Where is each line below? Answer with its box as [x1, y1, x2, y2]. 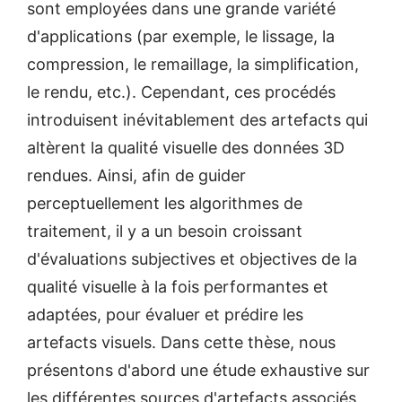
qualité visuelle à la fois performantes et [27, 276, 328, 296]
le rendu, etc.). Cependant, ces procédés [27, 82, 336, 101]
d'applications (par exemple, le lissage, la [27, 26, 335, 46]
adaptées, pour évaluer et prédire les [27, 304, 303, 324]
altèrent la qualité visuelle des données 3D [27, 137, 345, 157]
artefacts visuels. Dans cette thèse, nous [27, 332, 336, 352]
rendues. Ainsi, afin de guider [27, 165, 246, 185]
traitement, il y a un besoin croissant [27, 221, 302, 240]
